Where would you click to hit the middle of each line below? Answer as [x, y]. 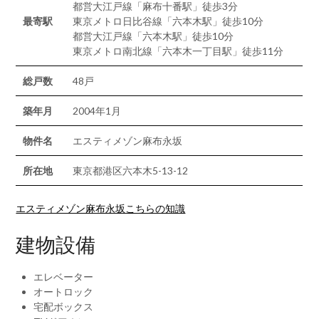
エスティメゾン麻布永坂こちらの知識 [101, 208]
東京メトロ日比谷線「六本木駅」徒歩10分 [168, 21]
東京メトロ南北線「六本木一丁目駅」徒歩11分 [178, 51]
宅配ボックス [64, 307]
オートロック [64, 292]
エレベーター [64, 277]
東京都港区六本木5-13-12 [131, 171]
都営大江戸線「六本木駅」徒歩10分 [153, 36]
